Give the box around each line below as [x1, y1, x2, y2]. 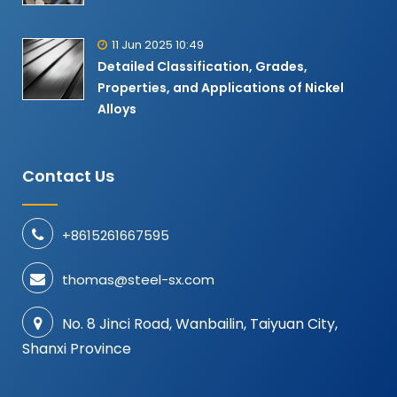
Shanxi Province [22, 338, 131, 359]
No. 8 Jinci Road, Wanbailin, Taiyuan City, [62, 313, 338, 334]
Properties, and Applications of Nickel [97, 78, 344, 97]
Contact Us [22, 164, 114, 187]
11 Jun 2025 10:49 [112, 35, 204, 53]
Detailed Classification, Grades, [97, 57, 307, 75]
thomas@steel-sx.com [62, 269, 214, 289]
